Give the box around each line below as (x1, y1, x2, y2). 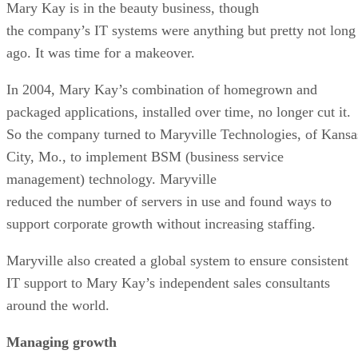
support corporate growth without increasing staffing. (6, 215, 316, 232)
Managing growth (6, 333, 117, 350)
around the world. (6, 296, 109, 313)
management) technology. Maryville (6, 170, 217, 187)
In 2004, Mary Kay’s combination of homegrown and (6, 81, 317, 97)
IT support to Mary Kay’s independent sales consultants (6, 274, 330, 291)
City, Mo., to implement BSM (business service (6, 148, 284, 165)
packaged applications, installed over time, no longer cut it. (6, 103, 351, 120)
